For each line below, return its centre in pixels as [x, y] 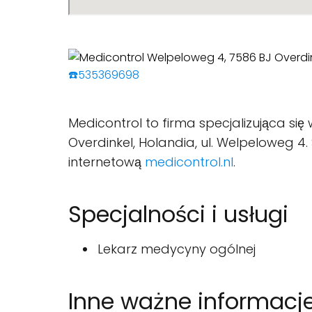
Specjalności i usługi [178, 214]
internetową [107, 162]
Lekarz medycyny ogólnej [177, 249]
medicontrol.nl [189, 162]
